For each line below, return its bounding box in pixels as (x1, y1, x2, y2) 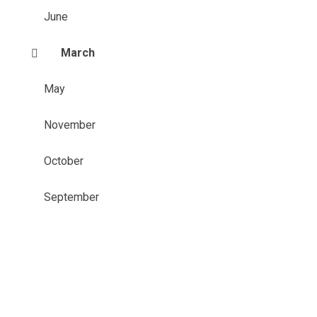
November (43, 118, 96, 132)
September (43, 190, 99, 204)
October (43, 154, 83, 168)
